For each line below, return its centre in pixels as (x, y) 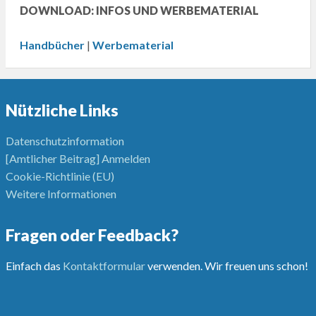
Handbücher (52, 45)
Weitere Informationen (61, 194)
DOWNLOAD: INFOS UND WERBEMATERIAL (139, 11)
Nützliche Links (62, 110)
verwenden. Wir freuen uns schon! (226, 266)
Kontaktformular (104, 266)
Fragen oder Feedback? (92, 235)
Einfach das (34, 266)
